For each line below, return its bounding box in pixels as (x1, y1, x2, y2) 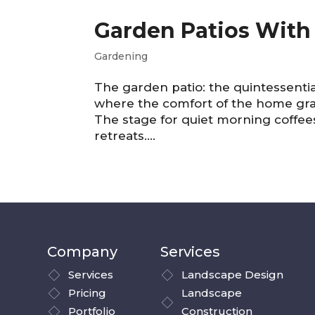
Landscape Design (181, 268, 284, 282)
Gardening (94, 50, 148, 63)
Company (47, 243, 118, 261)
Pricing (68, 286, 107, 300)
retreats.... (94, 129, 156, 143)
